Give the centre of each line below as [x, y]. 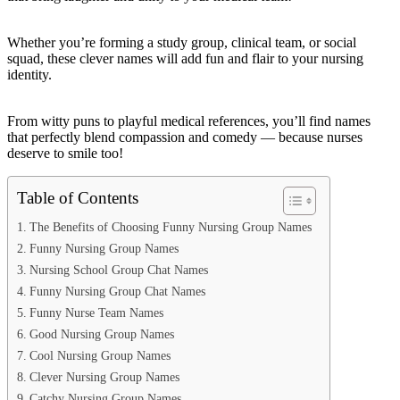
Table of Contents [78, 197]
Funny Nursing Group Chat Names [117, 291]
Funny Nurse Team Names [96, 312]
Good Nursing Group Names [101, 333]
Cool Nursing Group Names [100, 355]
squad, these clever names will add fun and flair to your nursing [185, 58]
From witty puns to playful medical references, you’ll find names [189, 121]
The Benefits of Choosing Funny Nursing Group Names [170, 226]
